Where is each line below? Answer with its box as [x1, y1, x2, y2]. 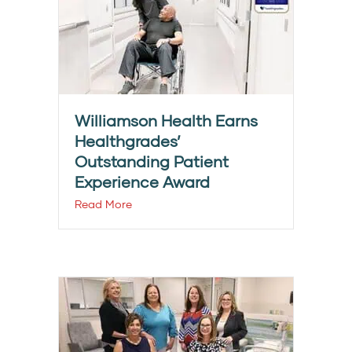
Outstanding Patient [75, 152, 229, 171]
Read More [75, 197, 132, 211]
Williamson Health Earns [75, 111, 258, 130]
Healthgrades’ [75, 131, 181, 151]
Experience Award [75, 172, 210, 192]
